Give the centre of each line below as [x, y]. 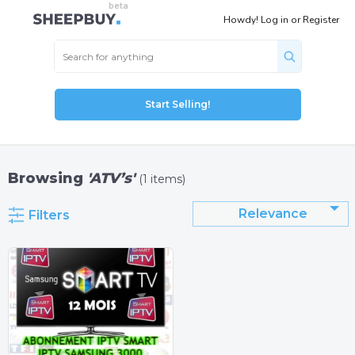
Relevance [273, 214]
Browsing [48, 178]
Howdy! [242, 20]
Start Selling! [177, 104]
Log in [275, 20]
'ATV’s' [111, 178]
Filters [49, 215]
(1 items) [162, 179]
